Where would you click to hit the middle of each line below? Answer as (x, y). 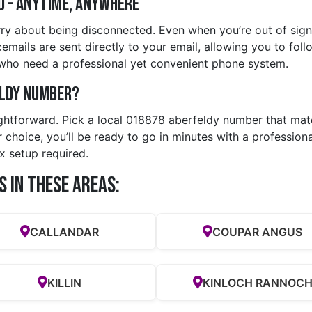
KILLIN (64, 282)
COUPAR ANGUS (258, 232)
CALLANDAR (64, 232)
